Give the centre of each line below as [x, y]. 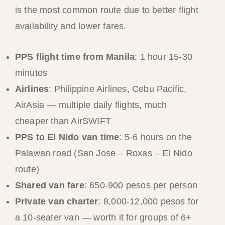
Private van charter [57, 201]
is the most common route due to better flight [106, 10]
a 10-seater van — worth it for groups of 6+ [103, 217]
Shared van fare [49, 185]
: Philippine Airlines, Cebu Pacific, [118, 89]
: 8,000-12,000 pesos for [148, 201]
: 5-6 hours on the [155, 137]
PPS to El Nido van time [67, 137]
